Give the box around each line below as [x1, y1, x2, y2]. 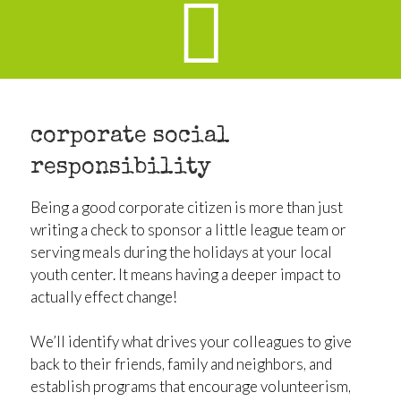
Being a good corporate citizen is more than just [30, 197, 343, 217]
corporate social [30, 125, 230, 149]
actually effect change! [30, 286, 177, 306]
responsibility [30, 157, 211, 180]
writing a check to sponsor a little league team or [30, 219, 346, 239]
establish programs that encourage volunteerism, [30, 377, 351, 397]
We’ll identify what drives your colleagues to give [30, 332, 352, 352]
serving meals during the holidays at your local [30, 242, 332, 261]
